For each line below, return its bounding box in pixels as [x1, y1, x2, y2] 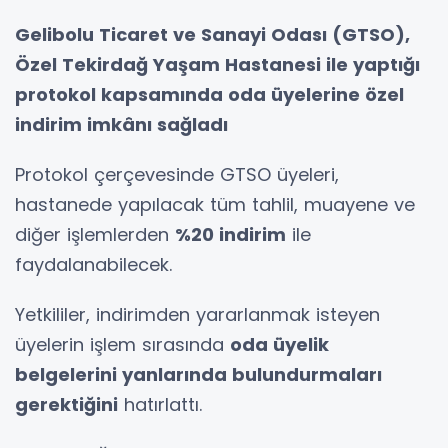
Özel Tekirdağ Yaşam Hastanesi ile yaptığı [15, 52, 420, 78]
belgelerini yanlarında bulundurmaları [15, 362, 382, 388]
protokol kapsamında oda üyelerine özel [15, 82, 404, 108]
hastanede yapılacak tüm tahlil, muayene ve [15, 192, 415, 218]
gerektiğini [15, 392, 118, 418]
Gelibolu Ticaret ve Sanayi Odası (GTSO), [15, 22, 410, 48]
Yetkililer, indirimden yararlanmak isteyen [15, 302, 380, 328]
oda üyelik [230, 332, 329, 358]
